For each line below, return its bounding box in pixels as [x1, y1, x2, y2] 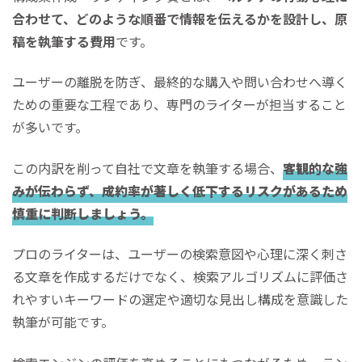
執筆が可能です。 [12, 312, 114, 332]
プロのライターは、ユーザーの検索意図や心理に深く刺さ [12, 244, 347, 264]
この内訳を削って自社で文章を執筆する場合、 [12, 158, 283, 178]
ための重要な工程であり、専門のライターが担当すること [12, 95, 347, 115]
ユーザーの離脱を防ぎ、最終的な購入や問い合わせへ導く [12, 72, 347, 92]
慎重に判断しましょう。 [12, 203, 154, 223]
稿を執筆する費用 [12, 31, 116, 51]
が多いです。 [12, 117, 88, 137]
